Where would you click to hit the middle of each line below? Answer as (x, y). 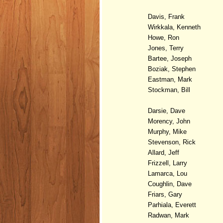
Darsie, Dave (167, 111)
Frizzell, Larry (167, 163)
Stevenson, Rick (172, 142)
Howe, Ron (165, 37)
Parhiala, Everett (172, 205)
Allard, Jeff (164, 152)
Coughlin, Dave (170, 184)
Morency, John (169, 121)
